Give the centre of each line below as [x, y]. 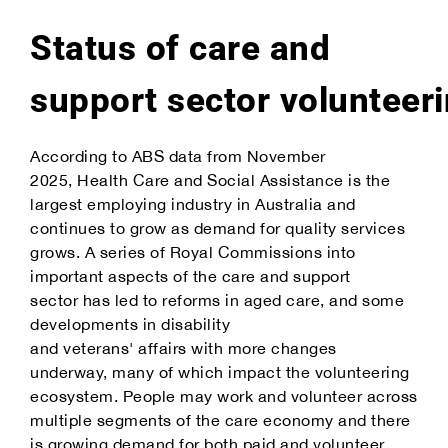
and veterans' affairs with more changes [183, 348]
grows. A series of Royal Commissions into [193, 252]
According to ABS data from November [178, 156]
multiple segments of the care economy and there [220, 420]
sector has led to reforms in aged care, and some [217, 300]
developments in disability [130, 324]
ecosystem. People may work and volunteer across [224, 396]
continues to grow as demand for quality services [217, 228]
